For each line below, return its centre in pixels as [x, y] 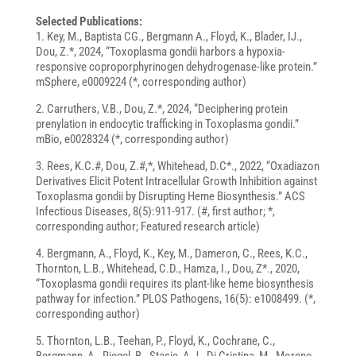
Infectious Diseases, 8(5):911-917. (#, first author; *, [155, 212]
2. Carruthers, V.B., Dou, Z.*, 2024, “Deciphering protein [161, 109]
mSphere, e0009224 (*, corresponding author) [141, 82]
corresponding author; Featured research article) [147, 227]
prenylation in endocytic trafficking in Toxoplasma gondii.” [167, 124]
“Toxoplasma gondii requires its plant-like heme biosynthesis [174, 284]
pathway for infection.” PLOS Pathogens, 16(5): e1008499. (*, [175, 299]
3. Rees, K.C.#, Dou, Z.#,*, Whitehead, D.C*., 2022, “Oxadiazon [177, 166]
